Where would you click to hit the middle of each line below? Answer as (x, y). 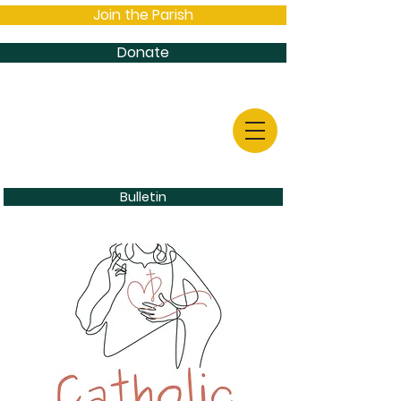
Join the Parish (143, 15)
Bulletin (143, 197)
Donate (143, 52)
